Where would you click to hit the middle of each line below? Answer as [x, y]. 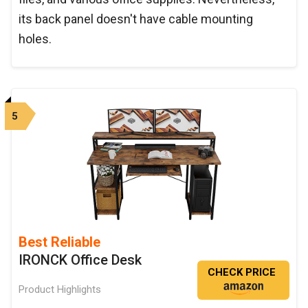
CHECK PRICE [242, 272]
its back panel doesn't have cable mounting [136, 19]
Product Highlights [60, 289]
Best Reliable [59, 242]
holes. [36, 38]
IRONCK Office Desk [80, 260]
